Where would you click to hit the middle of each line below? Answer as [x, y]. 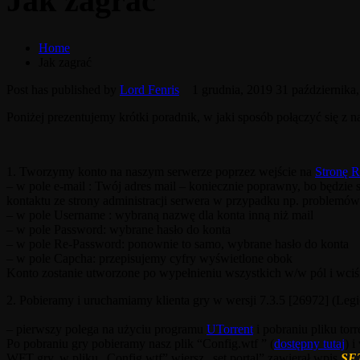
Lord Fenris [149, 89]
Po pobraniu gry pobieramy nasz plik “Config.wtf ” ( [140, 343]
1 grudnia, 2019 [229, 89]
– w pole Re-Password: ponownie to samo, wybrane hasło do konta [178, 243]
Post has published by [63, 89]
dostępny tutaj [309, 343]
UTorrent [230, 329]
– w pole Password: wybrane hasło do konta [119, 229]
